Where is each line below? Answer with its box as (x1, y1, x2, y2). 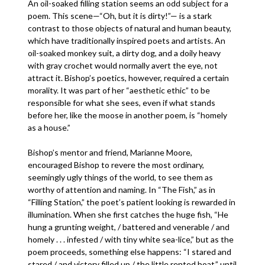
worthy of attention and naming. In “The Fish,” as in (28, 185, 216, 195)
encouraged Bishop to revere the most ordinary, (28, 160, 205, 170)
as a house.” (28, 122, 71, 132)
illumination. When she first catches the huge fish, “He (28, 209, 229, 219)
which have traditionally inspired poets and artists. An (28, 35, 226, 46)
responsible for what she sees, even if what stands (28, 98, 216, 108)
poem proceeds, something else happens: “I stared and (28, 247, 232, 257)
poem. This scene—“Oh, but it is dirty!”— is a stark (28, 11, 212, 21)
